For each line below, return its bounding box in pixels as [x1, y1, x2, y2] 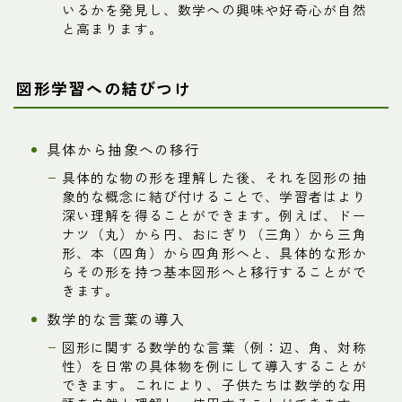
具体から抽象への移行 [46, 139, 201, 160]
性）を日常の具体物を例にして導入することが [61, 356, 367, 376]
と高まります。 [61, 19, 163, 39]
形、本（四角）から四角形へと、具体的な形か [61, 243, 367, 263]
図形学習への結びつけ [16, 76, 191, 100]
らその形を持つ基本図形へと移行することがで [61, 262, 367, 282]
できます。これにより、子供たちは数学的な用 [61, 375, 367, 395]
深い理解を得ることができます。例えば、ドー [61, 205, 367, 225]
